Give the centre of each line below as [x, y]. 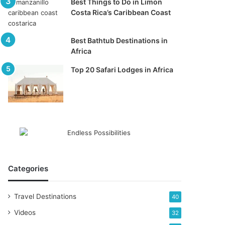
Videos [25, 212]
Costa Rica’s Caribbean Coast [121, 12]
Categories [28, 168]
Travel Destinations [45, 196]
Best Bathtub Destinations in [120, 40]
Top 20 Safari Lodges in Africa [122, 70]
